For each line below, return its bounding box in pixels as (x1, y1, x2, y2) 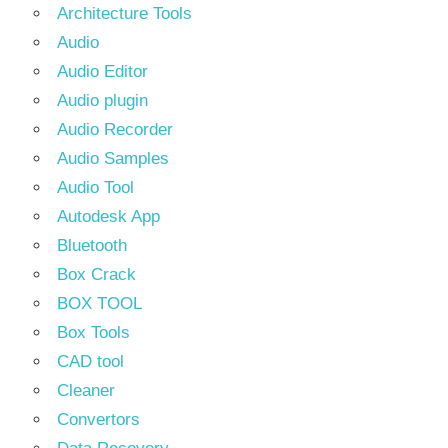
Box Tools (57, 323, 130, 342)
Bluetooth (57, 236, 127, 255)
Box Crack (57, 265, 136, 284)
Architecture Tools (57, 4, 192, 23)
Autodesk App (57, 207, 160, 226)
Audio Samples (57, 149, 169, 168)
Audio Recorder (57, 120, 173, 139)
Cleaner (57, 381, 115, 400)
